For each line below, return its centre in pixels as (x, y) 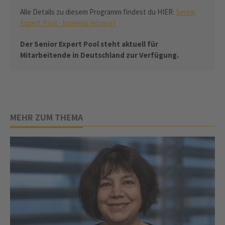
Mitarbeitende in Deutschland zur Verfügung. (99, 55)
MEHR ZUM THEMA (46, 117)
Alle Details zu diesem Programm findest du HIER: (98, 12)
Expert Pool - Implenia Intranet (68, 23)
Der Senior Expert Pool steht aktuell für (89, 44)
